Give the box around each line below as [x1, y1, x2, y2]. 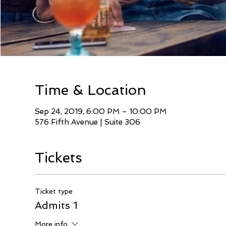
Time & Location [34, 82, 146, 98]
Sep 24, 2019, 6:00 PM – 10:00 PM [34, 107, 166, 116]
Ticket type [34, 187, 73, 195]
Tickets [34, 149, 82, 166]
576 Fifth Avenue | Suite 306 [34, 118, 140, 127]
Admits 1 [34, 199, 78, 211]
